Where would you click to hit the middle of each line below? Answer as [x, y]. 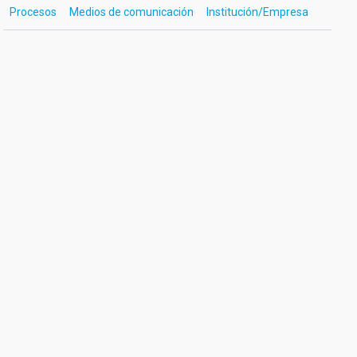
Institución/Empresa [257, 12]
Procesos [33, 12]
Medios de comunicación [131, 12]
